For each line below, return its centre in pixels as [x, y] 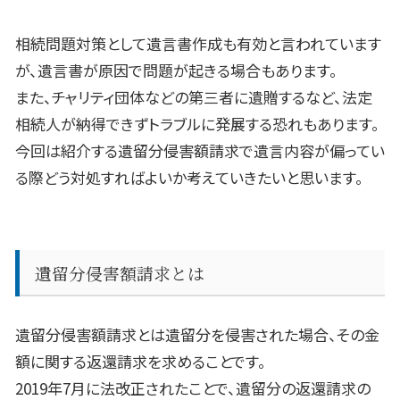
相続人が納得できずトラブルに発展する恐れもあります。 [197, 124]
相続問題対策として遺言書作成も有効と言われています [198, 44]
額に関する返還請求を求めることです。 [141, 362]
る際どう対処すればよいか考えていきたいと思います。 [189, 178]
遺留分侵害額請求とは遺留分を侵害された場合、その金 [197, 335]
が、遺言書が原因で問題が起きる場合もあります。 [176, 71]
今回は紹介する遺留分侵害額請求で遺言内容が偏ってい [200, 151]
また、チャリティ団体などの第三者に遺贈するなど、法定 [194, 97]
